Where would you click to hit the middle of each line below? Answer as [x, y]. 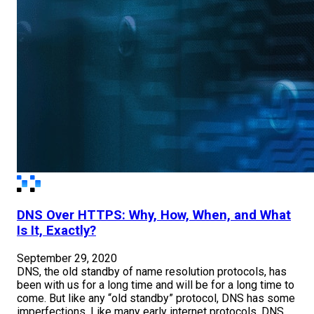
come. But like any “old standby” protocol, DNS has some [156, 299]
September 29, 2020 [67, 259]
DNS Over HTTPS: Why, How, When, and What [154, 216]
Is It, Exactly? [56, 231]
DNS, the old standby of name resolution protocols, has [152, 272]
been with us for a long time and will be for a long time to [156, 285]
